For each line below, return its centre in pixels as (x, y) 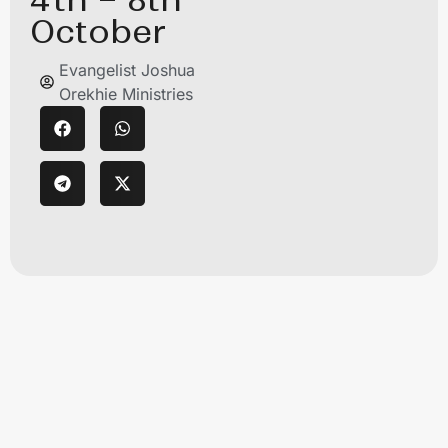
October (98, 31)
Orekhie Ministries (126, 94)
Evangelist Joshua (127, 70)
